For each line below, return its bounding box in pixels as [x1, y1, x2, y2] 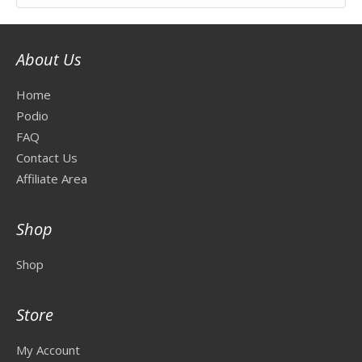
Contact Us [16, 149, 78, 166]
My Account [16, 342, 80, 358]
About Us [16, 48, 82, 70]
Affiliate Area [16, 170, 87, 187]
